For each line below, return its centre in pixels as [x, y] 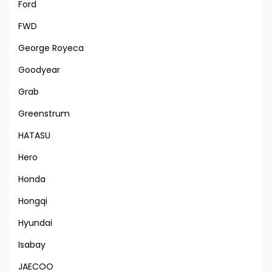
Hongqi [33, 201]
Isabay [32, 244]
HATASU [34, 135]
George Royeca [51, 48]
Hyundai [35, 223]
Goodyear [39, 70]
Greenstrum [44, 113]
